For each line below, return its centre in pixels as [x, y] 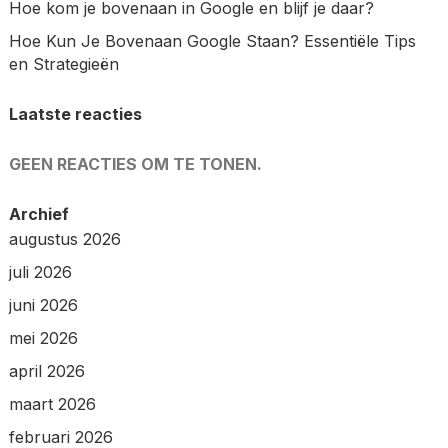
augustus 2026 [64, 238]
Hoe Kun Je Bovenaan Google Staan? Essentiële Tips [212, 40]
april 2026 [46, 370]
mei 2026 [43, 337]
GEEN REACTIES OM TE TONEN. [135, 163]
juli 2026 [40, 271]
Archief [38, 213]
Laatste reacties [75, 113]
